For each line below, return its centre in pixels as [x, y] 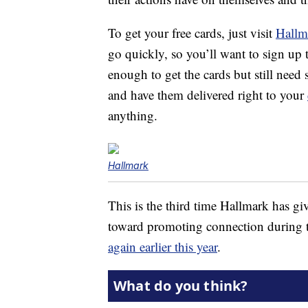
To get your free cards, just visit [192, 33]
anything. [133, 115]
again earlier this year [163, 247]
